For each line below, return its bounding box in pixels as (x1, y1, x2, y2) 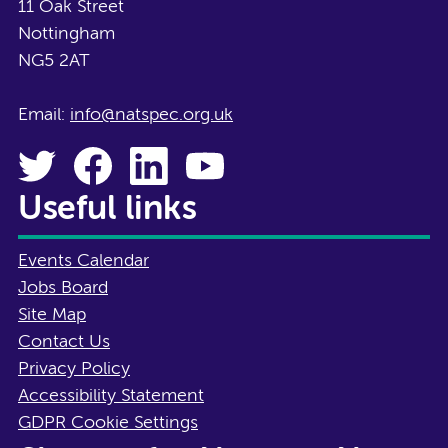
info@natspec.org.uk (70, 105, 233, 124)
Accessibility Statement (18, 386, 204, 405)
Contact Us (18, 332, 110, 351)
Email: (18, 105, 70, 124)
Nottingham (18, 24, 115, 43)
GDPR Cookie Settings (18, 413, 198, 432)
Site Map (18, 305, 86, 324)
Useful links (18, 192, 196, 227)
